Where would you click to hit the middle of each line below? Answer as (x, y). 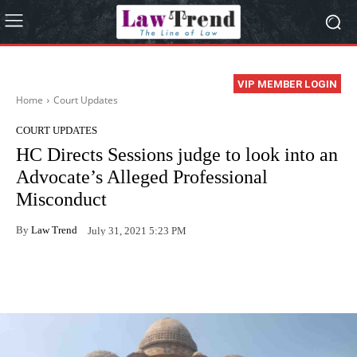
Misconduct (61, 200)
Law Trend (54, 229)
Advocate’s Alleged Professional (142, 177)
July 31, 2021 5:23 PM (137, 230)
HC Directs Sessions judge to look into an (177, 155)
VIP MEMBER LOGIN (287, 84)
